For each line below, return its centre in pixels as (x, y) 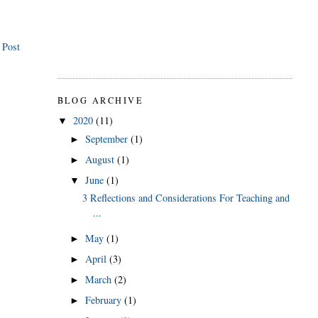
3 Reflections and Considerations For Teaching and (186, 198)
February (104, 300)
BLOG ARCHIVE (100, 100)
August (101, 159)
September (108, 138)
